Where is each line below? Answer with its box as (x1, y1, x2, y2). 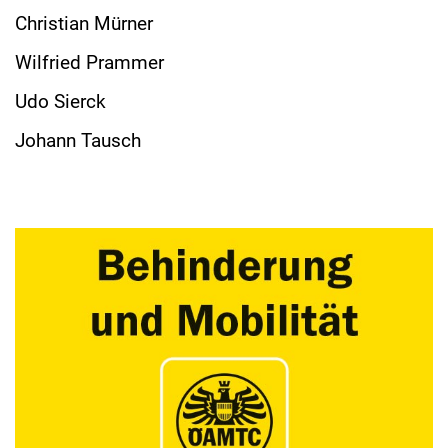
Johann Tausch (15, 128, 141, 152)
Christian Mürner (15, 12, 153, 36)
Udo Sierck (15, 89, 106, 113)
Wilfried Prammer (15, 50, 164, 74)
